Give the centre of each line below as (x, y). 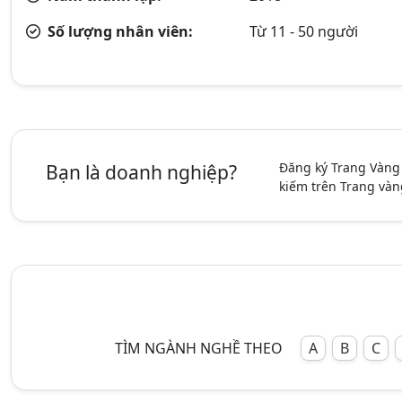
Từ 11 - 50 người (304, 31)
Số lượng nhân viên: (118, 31)
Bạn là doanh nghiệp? (142, 172)
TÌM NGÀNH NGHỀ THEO (198, 348)
